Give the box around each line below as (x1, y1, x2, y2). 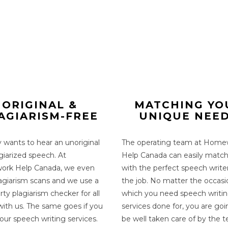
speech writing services (13, 214, 96, 223)
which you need (122, 188, 180, 198)
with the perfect (122, 163, 179, 173)
